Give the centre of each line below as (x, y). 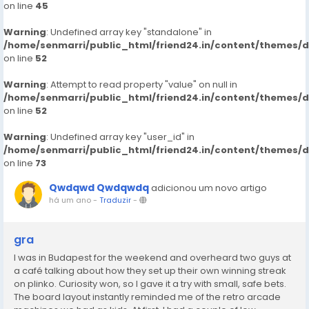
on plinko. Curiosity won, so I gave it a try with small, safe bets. (150, 284)
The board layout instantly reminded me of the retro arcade (147, 297)
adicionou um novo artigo (209, 188)
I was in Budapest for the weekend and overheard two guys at (152, 258)
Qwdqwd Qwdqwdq (99, 188)
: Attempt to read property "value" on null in (142, 84)
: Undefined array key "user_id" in (120, 137)
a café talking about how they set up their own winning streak (150, 271)
